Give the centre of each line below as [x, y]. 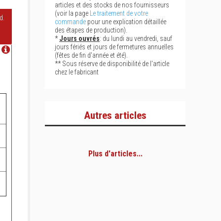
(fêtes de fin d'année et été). [91, 55]
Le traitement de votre [119, 13]
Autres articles [115, 115]
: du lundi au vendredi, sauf [136, 38]
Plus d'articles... [115, 154]
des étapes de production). [91, 30]
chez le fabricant [77, 72]
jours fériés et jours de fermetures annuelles [114, 47]
